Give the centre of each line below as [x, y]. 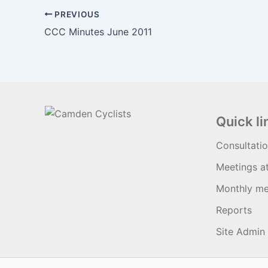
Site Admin [240, 232]
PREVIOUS [76, 14]
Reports [234, 210]
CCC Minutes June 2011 [98, 31]
